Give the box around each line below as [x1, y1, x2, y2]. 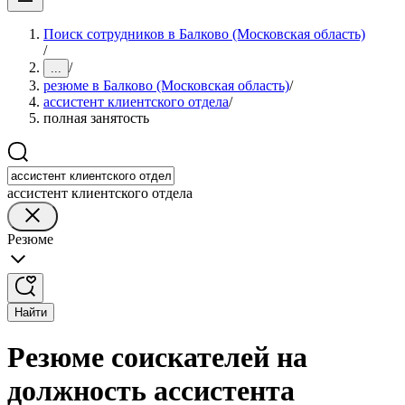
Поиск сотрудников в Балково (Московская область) [43, 26, 365, 42]
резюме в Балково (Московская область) [43, 78, 289, 93]
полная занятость [43, 110, 149, 126]
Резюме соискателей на [7, 341, 307, 374]
